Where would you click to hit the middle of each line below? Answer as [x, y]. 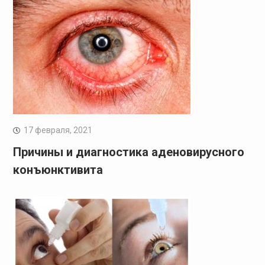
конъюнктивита [58, 169]
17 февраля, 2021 [58, 130]
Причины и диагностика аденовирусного [128, 152]
